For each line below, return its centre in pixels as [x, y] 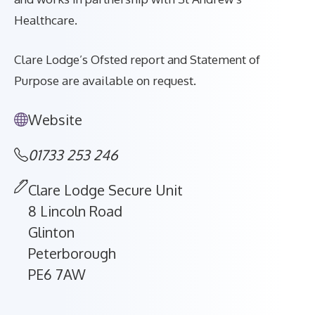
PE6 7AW [57, 274]
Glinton [51, 232]
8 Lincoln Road [75, 211]
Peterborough [72, 253]
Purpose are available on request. [105, 80]
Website [55, 120]
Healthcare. [46, 20]
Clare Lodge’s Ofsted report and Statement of [137, 59]
